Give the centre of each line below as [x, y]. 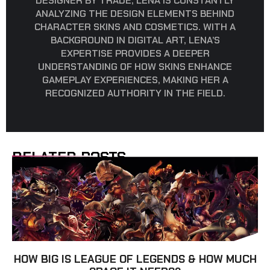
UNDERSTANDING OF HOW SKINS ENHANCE [135, 67]
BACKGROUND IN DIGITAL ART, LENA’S [135, 40]
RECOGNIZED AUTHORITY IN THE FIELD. [135, 93]
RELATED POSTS [69, 157]
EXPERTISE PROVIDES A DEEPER [135, 54]
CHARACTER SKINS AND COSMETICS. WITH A [135, 27]
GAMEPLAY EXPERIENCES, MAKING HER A [135, 80]
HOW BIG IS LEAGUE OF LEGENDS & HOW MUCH [135, 259]
